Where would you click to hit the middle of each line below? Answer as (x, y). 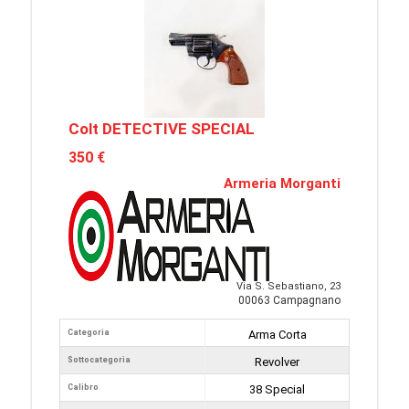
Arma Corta (277, 335)
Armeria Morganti (282, 184)
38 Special (277, 389)
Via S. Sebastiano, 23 (288, 286)
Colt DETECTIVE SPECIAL (162, 129)
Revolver (277, 362)
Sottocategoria (99, 360)
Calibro (83, 387)
